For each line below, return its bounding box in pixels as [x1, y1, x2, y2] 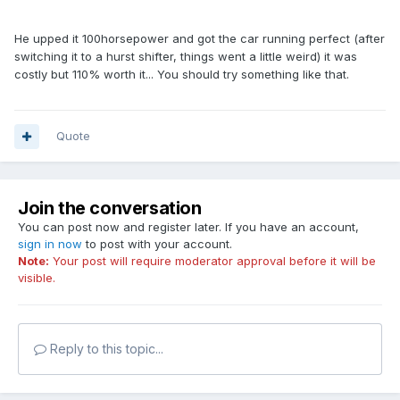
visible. [18, 271, 55, 286]
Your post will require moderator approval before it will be [49, 254, 376, 269]
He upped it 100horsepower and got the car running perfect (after [14, 31, 385, 46]
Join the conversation [18, 197, 202, 220]
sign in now [18, 237, 82, 252]
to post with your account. [82, 237, 232, 252]
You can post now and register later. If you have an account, [18, 220, 359, 235]
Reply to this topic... [46, 341, 163, 357]
